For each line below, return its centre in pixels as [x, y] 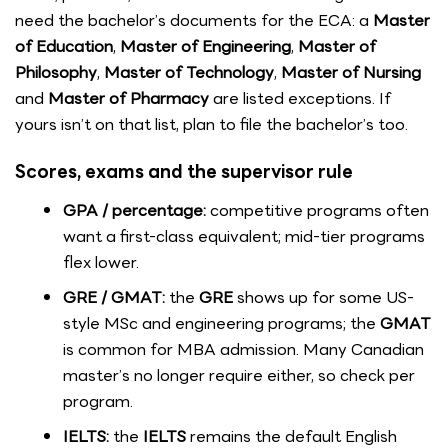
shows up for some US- [323, 297]
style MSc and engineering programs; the [221, 323]
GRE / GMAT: [114, 297]
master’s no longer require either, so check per [239, 375]
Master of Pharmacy [128, 99]
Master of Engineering [205, 47]
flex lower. [101, 262]
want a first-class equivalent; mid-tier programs [244, 236]
